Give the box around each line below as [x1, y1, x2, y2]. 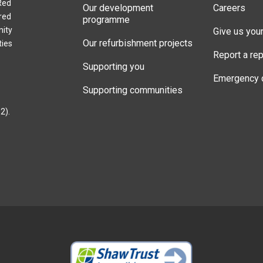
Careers [213, 2, 245, 14]
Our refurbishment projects [83, 37, 193, 49]
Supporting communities [83, 84, 183, 96]
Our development [83, 2, 153, 14]
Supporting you [83, 60, 144, 72]
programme [83, 14, 130, 25]
